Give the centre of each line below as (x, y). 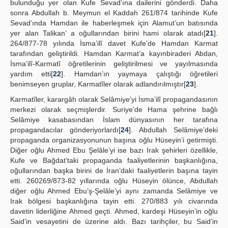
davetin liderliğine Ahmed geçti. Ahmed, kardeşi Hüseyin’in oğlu (114, 211)
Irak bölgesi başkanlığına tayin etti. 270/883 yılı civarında (114, 201)
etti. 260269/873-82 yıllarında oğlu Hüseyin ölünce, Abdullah (114, 181)
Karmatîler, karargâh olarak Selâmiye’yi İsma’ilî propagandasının (114, 99)
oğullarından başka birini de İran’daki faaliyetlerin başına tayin (114, 170)
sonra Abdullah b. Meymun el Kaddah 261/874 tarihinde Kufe (114, 13)
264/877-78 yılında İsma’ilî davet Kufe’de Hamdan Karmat (114, 43)
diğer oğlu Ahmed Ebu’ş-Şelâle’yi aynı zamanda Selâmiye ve (114, 191)
